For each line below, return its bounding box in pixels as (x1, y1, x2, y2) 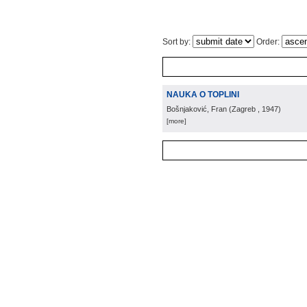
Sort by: (162, 37, 193, 47)
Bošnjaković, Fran (167, 105, 227, 113)
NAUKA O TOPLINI (167, 90, 239, 99)
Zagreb (232, 105, 256, 113)
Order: (254, 37, 282, 47)
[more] (167, 117, 186, 125)
